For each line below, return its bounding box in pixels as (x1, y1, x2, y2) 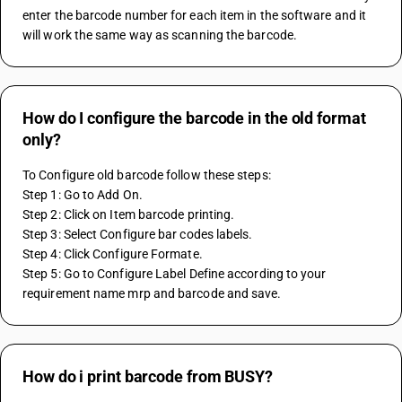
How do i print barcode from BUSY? (22, 367, 274, 386)
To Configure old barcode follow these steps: (22, 168, 271, 182)
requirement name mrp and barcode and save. (22, 286, 284, 301)
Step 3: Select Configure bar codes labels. (22, 227, 253, 241)
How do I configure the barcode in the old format (22, 109, 366, 127)
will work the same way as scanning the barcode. (22, 28, 297, 42)
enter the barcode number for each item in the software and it (22, 8, 367, 22)
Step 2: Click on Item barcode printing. (22, 207, 235, 222)
